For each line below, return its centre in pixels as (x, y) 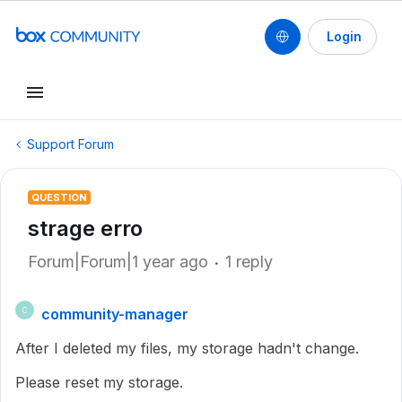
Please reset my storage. (99, 382)
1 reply (249, 262)
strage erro (85, 228)
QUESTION (59, 197)
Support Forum (70, 144)
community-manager (115, 314)
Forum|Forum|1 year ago (118, 262)
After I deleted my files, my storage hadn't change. (187, 348)
